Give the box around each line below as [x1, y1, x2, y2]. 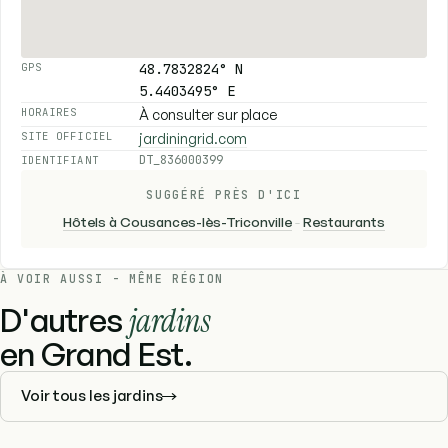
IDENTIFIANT [21, 153, 99, 168]
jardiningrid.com [139, 129, 248, 148]
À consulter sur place [139, 105, 278, 124]
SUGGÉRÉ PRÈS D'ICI [146, 187, 302, 203]
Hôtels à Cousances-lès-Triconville [63, 212, 292, 230]
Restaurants [303, 212, 385, 230]
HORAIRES [21, 105, 78, 120]
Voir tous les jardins [21, 386, 163, 406]
